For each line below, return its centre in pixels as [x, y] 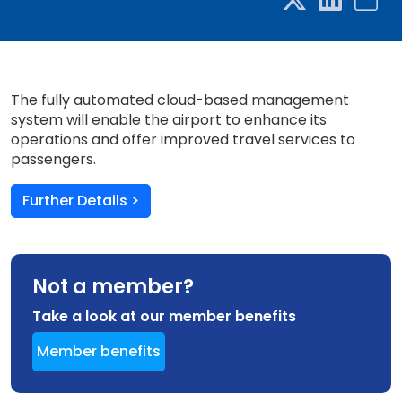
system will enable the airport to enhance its [169, 120]
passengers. [53, 159]
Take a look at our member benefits [164, 316]
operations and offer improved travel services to [183, 140]
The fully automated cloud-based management [180, 100]
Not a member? [113, 287]
